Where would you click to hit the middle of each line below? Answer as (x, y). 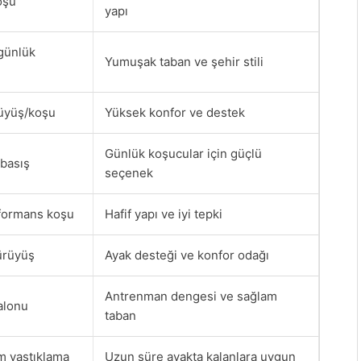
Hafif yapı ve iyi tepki (164, 214)
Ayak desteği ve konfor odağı (187, 255)
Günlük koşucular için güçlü (183, 153)
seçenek (129, 172)
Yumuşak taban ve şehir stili (184, 61)
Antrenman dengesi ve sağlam (191, 296)
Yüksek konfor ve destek (175, 112)
